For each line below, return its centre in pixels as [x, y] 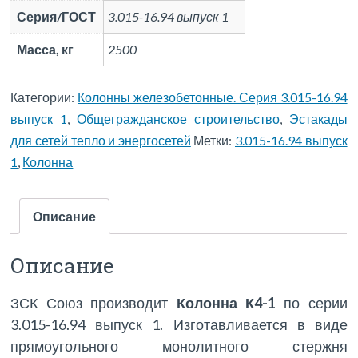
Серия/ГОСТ [57, 16]
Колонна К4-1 [230, 303]
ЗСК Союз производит [93, 303]
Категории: [44, 97]
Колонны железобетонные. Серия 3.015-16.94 [213, 97]
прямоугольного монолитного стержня [179, 346]
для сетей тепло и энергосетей [101, 141]
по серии [316, 303]
